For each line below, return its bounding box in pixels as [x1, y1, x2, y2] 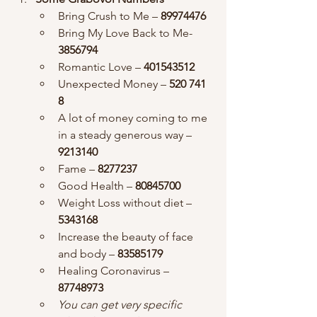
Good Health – [58, 178, 132, 192]
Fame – [58, 161, 98, 175]
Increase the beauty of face [58, 229, 196, 243]
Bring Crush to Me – [58, 8, 161, 23]
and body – [58, 246, 117, 260]
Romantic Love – [58, 59, 144, 74]
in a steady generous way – [58, 127, 195, 142]
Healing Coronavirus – [58, 263, 172, 277]
